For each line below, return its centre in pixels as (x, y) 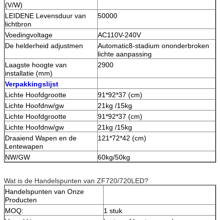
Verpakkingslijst (32, 84)
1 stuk (113, 210)
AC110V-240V (119, 35)
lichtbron (18, 24)
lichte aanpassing (125, 54)
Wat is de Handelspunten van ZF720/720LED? (76, 180)
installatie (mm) (29, 73)
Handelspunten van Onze (44, 191)
